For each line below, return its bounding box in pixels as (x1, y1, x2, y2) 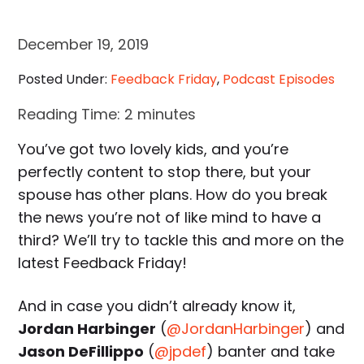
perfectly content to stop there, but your (18, 162, 312, 183)
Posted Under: (18, 70, 111, 89)
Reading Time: (18, 104, 125, 125)
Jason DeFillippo (18, 341, 145, 362)
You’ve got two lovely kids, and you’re (18, 139, 289, 160)
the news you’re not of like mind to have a (18, 207, 322, 228)
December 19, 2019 (18, 34, 149, 55)
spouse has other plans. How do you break (18, 184, 328, 206)
